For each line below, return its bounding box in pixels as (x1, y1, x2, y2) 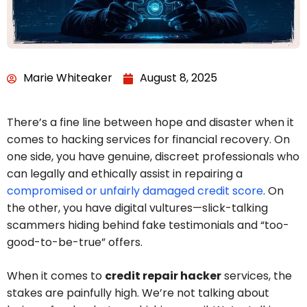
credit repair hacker (105, 268, 221, 284)
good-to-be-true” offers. (7, 234, 143, 251)
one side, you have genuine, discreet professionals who (7, 149, 299, 165)
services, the (221, 268, 292, 284)
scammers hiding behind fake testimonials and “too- (7, 217, 289, 234)
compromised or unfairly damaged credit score (7, 183, 263, 199)
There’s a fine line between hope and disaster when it (7, 114, 294, 131)
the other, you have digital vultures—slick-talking (7, 200, 268, 217)
